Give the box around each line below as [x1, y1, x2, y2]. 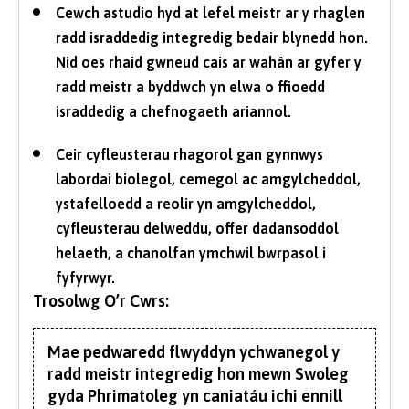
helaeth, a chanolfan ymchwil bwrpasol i [56, 244, 326, 261]
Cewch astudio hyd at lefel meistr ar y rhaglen [56, 4, 365, 21]
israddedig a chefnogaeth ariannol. [56, 102, 291, 120]
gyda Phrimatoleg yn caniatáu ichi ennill [47, 385, 342, 405]
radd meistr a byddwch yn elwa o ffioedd [56, 78, 325, 95]
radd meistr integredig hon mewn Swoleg [47, 363, 349, 383]
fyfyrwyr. [56, 268, 115, 286]
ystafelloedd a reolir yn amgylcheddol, [56, 194, 316, 212]
